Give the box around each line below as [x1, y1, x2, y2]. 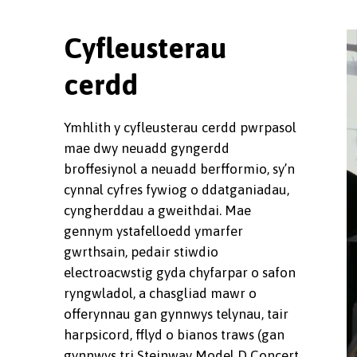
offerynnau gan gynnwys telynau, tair [64, 305, 288, 322]
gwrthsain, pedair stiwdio [64, 243, 218, 260]
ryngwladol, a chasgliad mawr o [64, 284, 257, 301]
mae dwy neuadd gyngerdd [64, 139, 229, 156]
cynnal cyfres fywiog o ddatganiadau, [64, 181, 289, 198]
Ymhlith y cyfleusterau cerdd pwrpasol [64, 119, 296, 135]
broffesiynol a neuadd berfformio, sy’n [64, 160, 295, 177]
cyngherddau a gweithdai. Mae [64, 202, 251, 218]
